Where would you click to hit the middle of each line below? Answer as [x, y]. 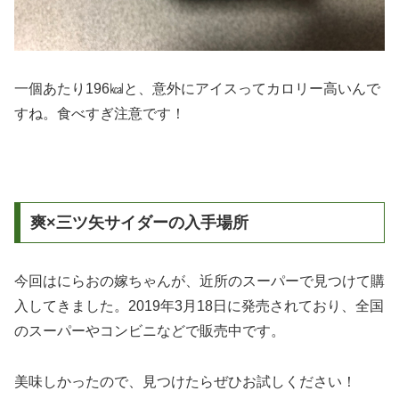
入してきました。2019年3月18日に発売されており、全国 [199, 306]
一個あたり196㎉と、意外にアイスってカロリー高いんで [197, 88]
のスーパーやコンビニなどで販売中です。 [150, 331]
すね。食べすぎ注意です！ [100, 113]
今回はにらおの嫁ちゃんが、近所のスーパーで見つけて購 [199, 281]
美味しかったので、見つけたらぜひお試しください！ [185, 382]
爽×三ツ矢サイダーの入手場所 [139, 223]
